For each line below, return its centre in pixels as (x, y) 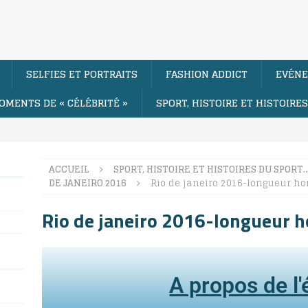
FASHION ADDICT (207, 74)
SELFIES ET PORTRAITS (82, 74)
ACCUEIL (69, 169)
